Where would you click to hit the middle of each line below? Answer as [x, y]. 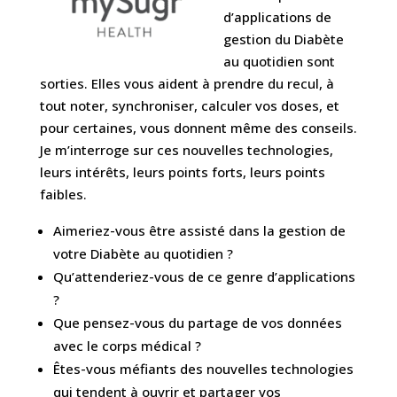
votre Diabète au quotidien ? [143, 254]
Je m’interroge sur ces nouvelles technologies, [186, 150]
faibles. [63, 195]
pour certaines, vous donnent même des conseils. [198, 128]
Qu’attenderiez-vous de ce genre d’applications [204, 277]
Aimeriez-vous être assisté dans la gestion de [199, 231]
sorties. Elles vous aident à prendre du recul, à [187, 84]
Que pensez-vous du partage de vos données [197, 323]
